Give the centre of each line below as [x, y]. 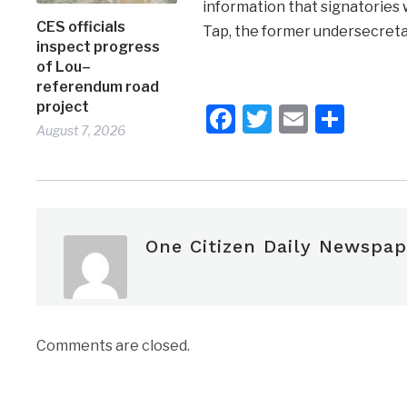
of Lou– [64, 66]
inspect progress [99, 46]
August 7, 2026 [81, 130]
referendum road [98, 86]
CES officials [81, 26]
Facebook [300, 118]
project [63, 106]
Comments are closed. [114, 345]
